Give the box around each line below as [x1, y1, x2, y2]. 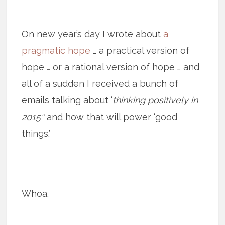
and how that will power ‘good [44, 111, 178, 122]
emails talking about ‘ [22, 94, 113, 105]
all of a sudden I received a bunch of [22, 78, 179, 89]
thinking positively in [113, 94, 198, 105]
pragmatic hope [22, 45, 91, 56]
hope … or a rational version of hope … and [22, 61, 200, 72]
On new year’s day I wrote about [22, 28, 164, 39]
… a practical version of [90, 45, 190, 56]
